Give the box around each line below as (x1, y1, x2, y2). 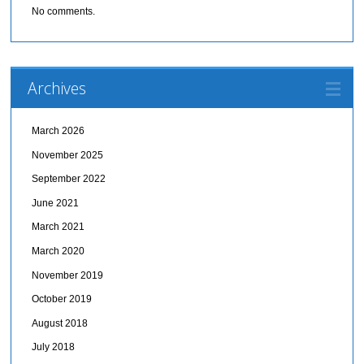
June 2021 (32, 197, 80, 209)
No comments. (32, 6, 96, 17)
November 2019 (32, 269, 104, 281)
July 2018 (32, 341, 76, 353)
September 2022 (32, 173, 106, 185)
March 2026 (32, 125, 85, 136)
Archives (28, 77, 87, 99)
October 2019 (32, 293, 93, 305)
